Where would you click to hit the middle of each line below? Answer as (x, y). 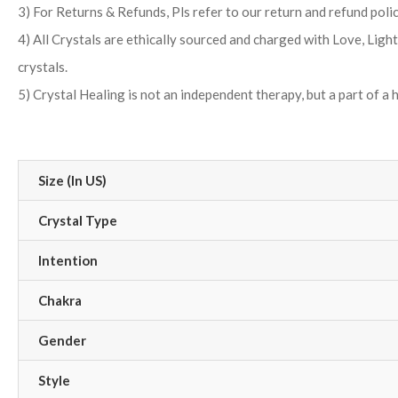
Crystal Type (78, 220)
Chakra (60, 300)
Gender (62, 340)
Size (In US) (72, 180)
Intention (68, 260)
